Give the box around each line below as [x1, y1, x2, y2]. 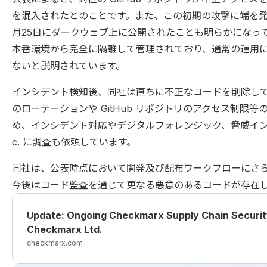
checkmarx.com [27, 238, 83, 247]
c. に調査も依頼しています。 [12, 136, 136, 148]
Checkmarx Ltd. [27, 223, 103, 235]
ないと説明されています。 [12, 60, 125, 72]
